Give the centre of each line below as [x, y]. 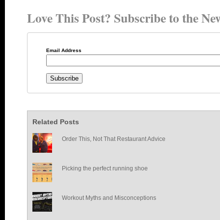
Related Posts [56, 122]
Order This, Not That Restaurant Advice [114, 139]
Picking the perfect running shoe [105, 169]
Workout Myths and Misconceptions [109, 198]
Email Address [64, 50]
